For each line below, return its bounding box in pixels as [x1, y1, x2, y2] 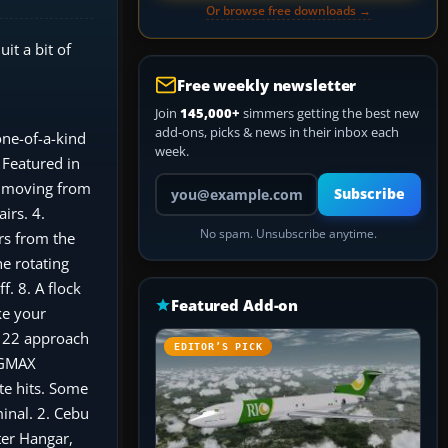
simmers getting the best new [240, 104, 419, 122]
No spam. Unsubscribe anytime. [199, 226, 377, 241]
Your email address [154, 172, 267, 190]
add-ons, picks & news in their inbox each [155, 123, 399, 141]
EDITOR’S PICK [174, 341, 263, 352]
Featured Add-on [171, 295, 299, 315]
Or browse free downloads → [205, 2, 371, 19]
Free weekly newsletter [177, 75, 357, 95]
